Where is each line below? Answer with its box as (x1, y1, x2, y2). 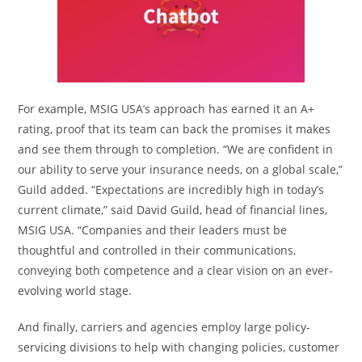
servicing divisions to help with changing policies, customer (18, 339, 340, 355)
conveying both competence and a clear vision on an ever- (18, 262, 334, 278)
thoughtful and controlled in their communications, (18, 242, 297, 258)
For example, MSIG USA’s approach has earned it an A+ (18, 100, 315, 116)
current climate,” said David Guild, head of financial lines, (18, 201, 328, 217)
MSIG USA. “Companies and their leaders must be (18, 221, 288, 238)
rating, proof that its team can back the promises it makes (18, 120, 331, 137)
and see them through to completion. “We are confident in (18, 141, 334, 157)
